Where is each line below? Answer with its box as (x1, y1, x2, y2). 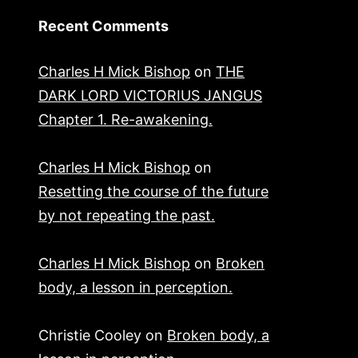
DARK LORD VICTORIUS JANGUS (38, 87, 262, 105)
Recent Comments (38, 18, 169, 35)
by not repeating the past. (38, 207, 215, 225)
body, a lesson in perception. (38, 279, 233, 296)
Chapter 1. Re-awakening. (38, 111, 213, 129)
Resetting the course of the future (38, 183, 268, 201)
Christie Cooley (38, 327, 141, 344)
